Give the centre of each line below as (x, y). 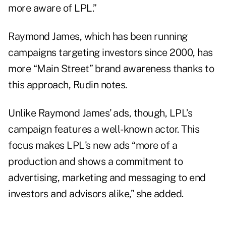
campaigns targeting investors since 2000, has (110, 53)
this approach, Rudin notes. (68, 85)
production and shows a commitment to (95, 162)
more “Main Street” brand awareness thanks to (111, 69)
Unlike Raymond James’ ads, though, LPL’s (100, 113)
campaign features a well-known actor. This (104, 129)
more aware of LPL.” (52, 8)
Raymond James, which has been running (98, 37)
